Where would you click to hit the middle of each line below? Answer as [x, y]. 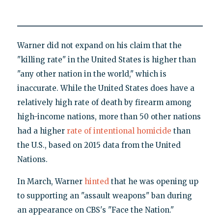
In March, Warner [51, 181]
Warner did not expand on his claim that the [99, 45]
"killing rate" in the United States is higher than [106, 59]
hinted [96, 181]
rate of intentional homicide [119, 131]
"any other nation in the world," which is [92, 74]
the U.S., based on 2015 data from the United [99, 145]
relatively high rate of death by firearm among [104, 102]
